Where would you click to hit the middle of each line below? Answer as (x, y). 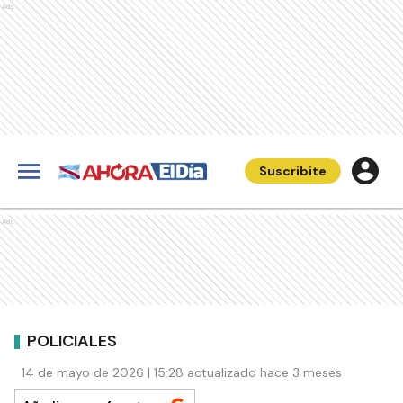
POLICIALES (72, 340)
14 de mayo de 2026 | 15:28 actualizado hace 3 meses (182, 372)
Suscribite (293, 171)
